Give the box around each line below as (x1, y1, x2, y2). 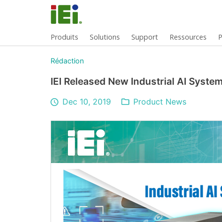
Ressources (169, 32, 207, 42)
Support (131, 32, 159, 42)
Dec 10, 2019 (62, 97, 111, 107)
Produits (51, 32, 78, 42)
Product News (133, 97, 187, 107)
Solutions (90, 32, 120, 42)
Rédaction (51, 56, 84, 65)
